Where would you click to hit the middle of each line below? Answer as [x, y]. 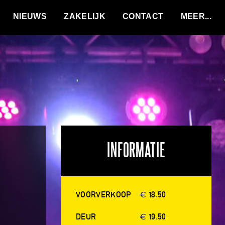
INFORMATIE [136, 151]
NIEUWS [30, 16]
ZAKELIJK [85, 16]
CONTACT [143, 16]
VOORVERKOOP [103, 195]
